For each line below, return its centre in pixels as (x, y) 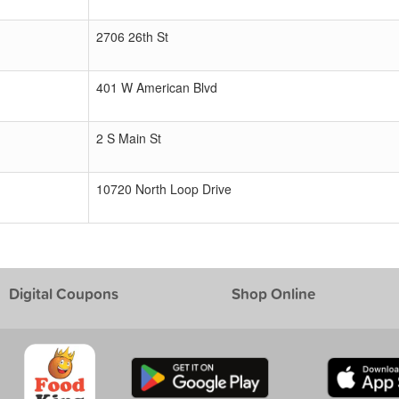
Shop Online (273, 293)
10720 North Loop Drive (164, 189)
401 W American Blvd (157, 87)
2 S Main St (129, 138)
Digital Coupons (63, 293)
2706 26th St (132, 37)
